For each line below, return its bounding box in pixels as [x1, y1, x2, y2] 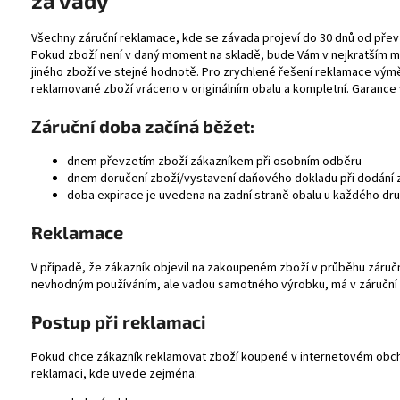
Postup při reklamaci [31, 310, 206, 332]
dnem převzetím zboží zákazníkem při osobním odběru [67, 152, 362, 171]
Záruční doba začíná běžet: [31, 114, 254, 137]
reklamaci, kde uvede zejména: [31, 364, 197, 383]
